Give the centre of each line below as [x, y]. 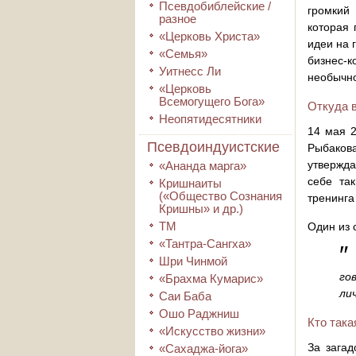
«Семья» [183, 54]
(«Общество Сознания [221, 196]
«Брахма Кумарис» [211, 279]
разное [178, 19]
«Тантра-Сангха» [205, 244]
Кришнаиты [190, 183]
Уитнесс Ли [190, 71]
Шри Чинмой [193, 261]
